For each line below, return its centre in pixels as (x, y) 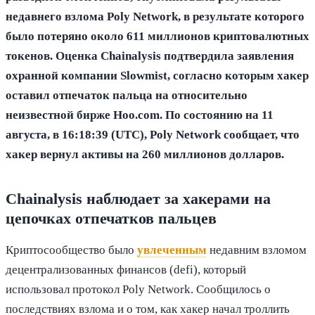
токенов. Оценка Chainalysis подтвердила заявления (150, 56)
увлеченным (172, 250)
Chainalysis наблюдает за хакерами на (138, 199)
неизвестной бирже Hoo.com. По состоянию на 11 (140, 115)
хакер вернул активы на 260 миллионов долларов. (145, 154)
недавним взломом (257, 250)
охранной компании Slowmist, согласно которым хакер (157, 75)
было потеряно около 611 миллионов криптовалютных (157, 36)
